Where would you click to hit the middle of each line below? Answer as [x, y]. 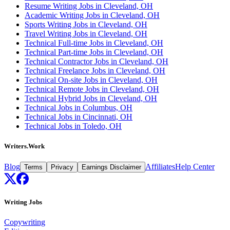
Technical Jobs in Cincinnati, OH [79, 117]
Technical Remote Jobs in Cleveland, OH [92, 89]
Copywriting [25, 222]
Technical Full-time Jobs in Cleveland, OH [94, 43]
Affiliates [160, 167]
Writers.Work [24, 146]
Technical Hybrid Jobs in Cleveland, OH [91, 98]
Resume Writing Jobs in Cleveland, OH [89, 6]
